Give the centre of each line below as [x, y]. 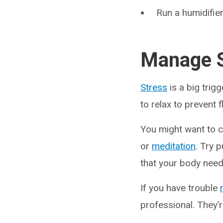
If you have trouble [180, 188]
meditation [174, 146]
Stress [154, 87]
